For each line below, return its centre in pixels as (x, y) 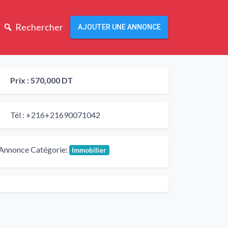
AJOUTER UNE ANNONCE (119, 27)
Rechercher (39, 27)
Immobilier (89, 150)
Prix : (20, 80)
